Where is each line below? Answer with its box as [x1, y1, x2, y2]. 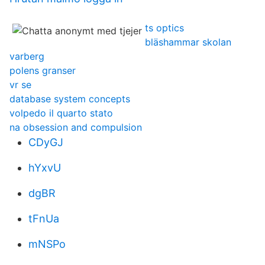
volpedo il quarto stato [9, 107, 113, 119]
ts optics [145, 22, 184, 34]
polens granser [9, 64, 76, 76]
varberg [9, 50, 44, 62]
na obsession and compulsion [9, 121, 142, 133]
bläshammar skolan [145, 36, 231, 48]
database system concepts [9, 93, 130, 105]
